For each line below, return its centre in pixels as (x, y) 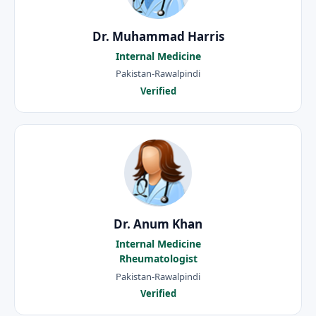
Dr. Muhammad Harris (158, 36)
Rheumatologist (158, 258)
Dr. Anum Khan (158, 224)
